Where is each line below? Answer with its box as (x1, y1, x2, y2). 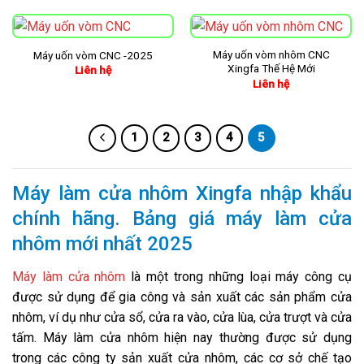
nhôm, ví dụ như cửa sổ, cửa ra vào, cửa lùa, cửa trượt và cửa (12, 310, 352, 326)
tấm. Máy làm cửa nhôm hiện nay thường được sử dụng (12, 330, 352, 346)
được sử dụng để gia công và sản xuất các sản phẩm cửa (12, 289, 352, 305)
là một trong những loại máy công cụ (125, 269, 353, 285)
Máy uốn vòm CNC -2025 (33, 49, 153, 63)
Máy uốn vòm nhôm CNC (212, 48, 330, 62)
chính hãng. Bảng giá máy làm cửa (12, 207, 352, 231)
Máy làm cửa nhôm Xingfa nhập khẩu (12, 182, 352, 206)
